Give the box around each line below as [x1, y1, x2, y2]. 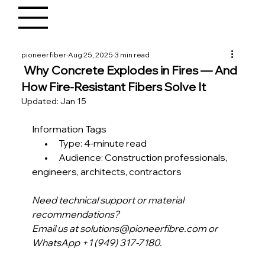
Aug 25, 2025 [68, 50, 114, 60]
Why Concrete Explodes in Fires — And [21, 63, 238, 78]
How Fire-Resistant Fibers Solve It [21, 79, 206, 95]
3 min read [115, 50, 150, 60]
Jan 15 [60, 96, 87, 107]
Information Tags [32, 123, 107, 135]
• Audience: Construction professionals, [32, 151, 230, 164]
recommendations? [32, 208, 120, 221]
